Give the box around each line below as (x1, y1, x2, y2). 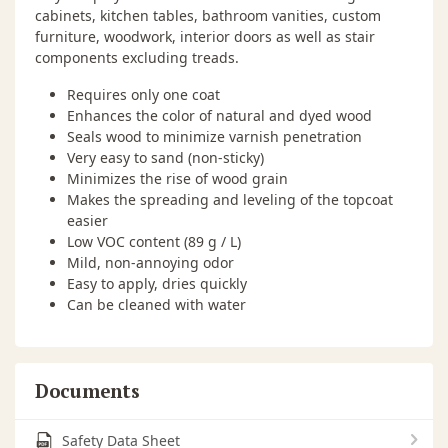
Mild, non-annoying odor (67, 252, 234, 272)
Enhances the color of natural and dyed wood (67, 105, 372, 125)
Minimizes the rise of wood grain (67, 168, 288, 188)
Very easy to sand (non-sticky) (67, 147, 264, 167)
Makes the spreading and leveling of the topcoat (67, 189, 393, 209)
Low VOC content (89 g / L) (67, 231, 241, 251)
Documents (35, 377, 140, 403)
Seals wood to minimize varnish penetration (67, 126, 362, 146)
